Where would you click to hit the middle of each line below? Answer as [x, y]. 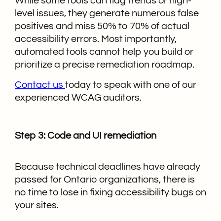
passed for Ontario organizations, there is [105, 180]
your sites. [37, 205]
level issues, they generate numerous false [107, 14]
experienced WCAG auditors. [78, 97]
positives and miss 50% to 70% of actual [102, 26]
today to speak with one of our [131, 85]
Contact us [40, 85]
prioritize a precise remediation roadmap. [105, 65]
